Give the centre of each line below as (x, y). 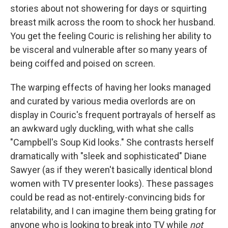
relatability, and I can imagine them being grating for (113, 211)
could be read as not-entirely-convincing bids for (108, 197)
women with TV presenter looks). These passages (112, 184)
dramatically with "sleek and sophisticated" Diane (108, 156)
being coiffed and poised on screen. (83, 64)
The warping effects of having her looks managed (110, 88)
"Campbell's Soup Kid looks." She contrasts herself (112, 142)
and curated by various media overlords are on (103, 101)
